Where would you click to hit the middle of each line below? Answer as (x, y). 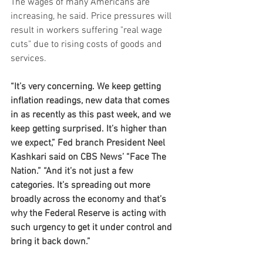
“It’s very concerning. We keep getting (87, 87)
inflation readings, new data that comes (91, 101)
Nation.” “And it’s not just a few (73, 172)
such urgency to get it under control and (92, 228)
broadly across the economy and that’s (90, 200)
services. (28, 59)
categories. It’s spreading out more (82, 186)
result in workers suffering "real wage (87, 31)
